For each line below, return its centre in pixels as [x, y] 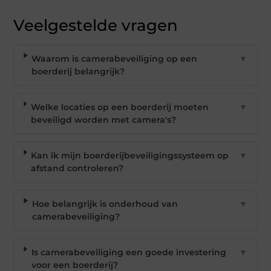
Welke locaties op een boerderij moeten [119, 107]
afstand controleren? [77, 168]
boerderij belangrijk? [78, 72]
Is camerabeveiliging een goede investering [129, 253]
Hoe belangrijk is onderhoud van [105, 204]
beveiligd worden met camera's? [103, 120]
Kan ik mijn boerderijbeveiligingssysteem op [130, 156]
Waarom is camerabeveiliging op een [115, 59]
